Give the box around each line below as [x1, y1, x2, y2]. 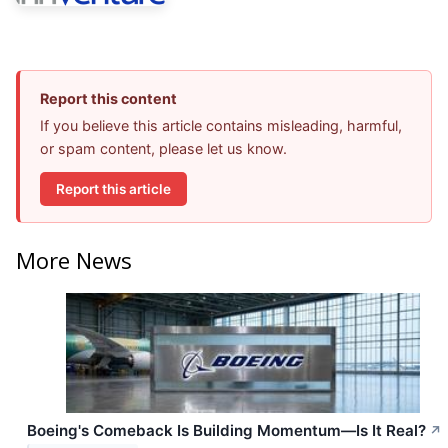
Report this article [56, 180, 171, 197]
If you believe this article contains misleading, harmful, [40, 117, 402, 135]
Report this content [40, 90, 177, 108]
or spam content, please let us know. [40, 140, 287, 158]
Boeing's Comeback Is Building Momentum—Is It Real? [27, 420, 426, 440]
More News [16, 244, 132, 275]
